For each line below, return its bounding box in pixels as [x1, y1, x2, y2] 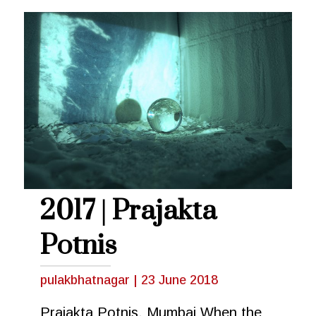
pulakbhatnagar [39, 272, 133, 287]
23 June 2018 [140, 272, 218, 287]
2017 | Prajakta [39, 193, 217, 229]
